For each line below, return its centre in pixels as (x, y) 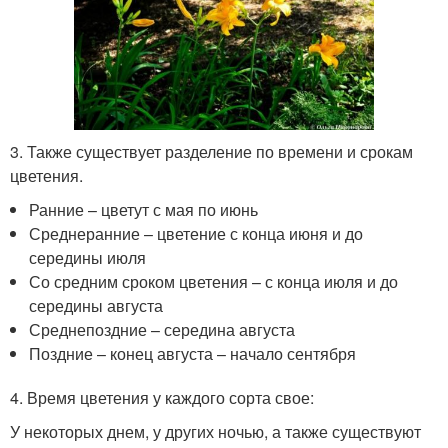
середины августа (96, 306)
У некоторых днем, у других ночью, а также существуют (215, 432)
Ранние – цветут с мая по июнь (144, 210)
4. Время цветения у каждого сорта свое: (162, 398)
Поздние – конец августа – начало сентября (193, 354)
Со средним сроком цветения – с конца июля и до (214, 282)
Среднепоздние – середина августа (162, 330)
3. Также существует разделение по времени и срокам (211, 152)
